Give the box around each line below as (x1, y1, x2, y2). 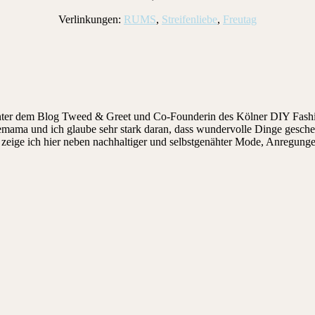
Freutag (223, 13, 257, 25)
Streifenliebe (162, 13, 217, 25)
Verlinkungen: (58, 13, 124, 25)
